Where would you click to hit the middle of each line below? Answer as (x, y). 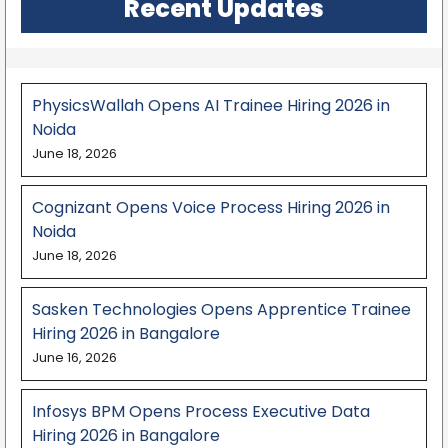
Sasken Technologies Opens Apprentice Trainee (221, 310)
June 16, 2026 (74, 358)
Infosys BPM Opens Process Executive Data (201, 412)
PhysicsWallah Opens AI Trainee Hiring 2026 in (211, 106)
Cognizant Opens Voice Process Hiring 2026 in (211, 208)
